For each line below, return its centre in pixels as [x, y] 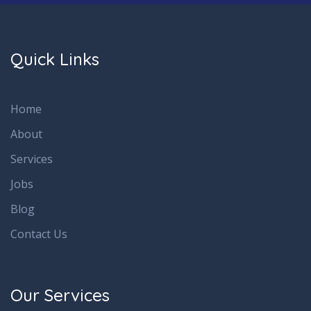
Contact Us [39, 234]
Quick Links [55, 59]
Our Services [60, 295]
